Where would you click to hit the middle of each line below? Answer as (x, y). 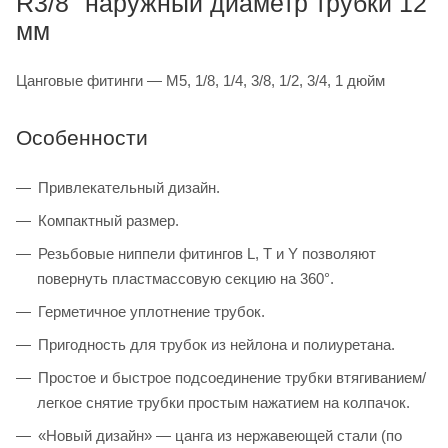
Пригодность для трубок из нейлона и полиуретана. (216, 344)
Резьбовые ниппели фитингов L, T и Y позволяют (207, 253)
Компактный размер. (108, 220)
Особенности (82, 137)
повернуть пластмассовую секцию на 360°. (185, 278)
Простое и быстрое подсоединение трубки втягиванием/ (232, 377)
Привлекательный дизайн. (129, 187)
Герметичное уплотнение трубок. (151, 311)
